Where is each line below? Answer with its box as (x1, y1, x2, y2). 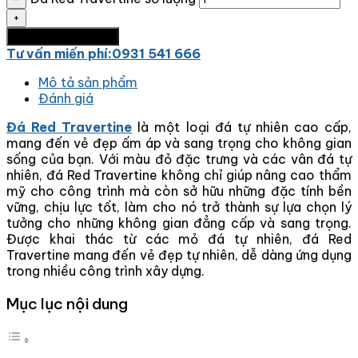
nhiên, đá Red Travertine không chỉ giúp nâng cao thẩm (6, 166, 352, 183)
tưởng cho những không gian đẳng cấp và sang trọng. (6, 214, 352, 231)
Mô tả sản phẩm (38, 74, 137, 90)
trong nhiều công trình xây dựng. (6, 262, 205, 279)
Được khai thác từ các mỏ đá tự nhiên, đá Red (6, 230, 352, 247)
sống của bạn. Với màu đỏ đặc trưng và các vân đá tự (6, 150, 352, 167)
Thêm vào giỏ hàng (13, 29, 113, 43)
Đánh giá (38, 89, 93, 106)
